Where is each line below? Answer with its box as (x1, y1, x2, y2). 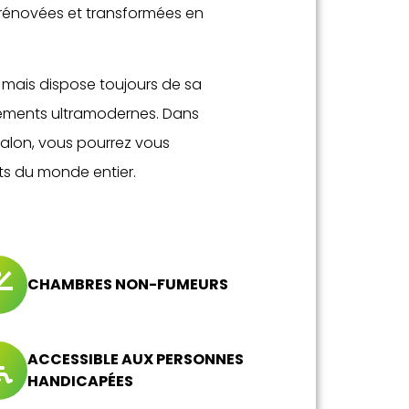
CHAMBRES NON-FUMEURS (27, 273, 228, 295)
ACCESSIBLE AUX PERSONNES (27, 348, 244, 370)
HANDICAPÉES (27, 370, 133, 392)
